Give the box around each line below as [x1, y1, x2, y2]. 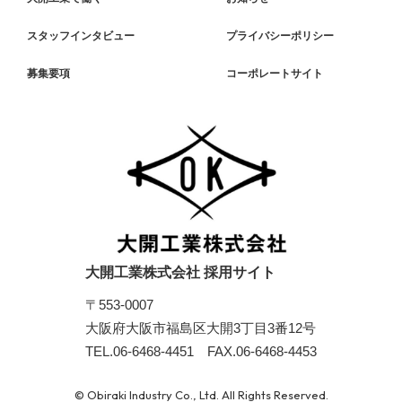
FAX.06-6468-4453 [194, 344, 317, 360]
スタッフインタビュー [27, 30, 135, 43]
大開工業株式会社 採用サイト [85, 265, 275, 281]
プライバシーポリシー [226, 30, 334, 43]
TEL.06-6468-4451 [85, 344, 194, 360]
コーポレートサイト [226, 67, 323, 81]
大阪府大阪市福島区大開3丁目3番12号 [85, 320, 316, 336]
